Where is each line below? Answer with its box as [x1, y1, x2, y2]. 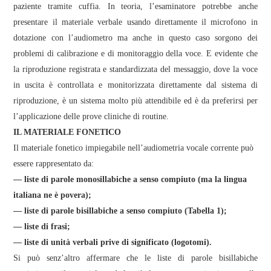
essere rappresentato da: [13, 158, 94, 168]
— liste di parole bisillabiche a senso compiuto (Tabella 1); [13, 206, 227, 215]
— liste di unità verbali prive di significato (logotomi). [13, 237, 212, 247]
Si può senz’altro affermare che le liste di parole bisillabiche [13, 253, 258, 263]
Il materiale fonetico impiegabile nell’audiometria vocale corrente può [13, 143, 254, 152]
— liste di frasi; [13, 221, 71, 231]
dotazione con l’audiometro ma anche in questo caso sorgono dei [13, 33, 258, 42]
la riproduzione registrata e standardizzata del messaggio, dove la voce [13, 64, 258, 74]
